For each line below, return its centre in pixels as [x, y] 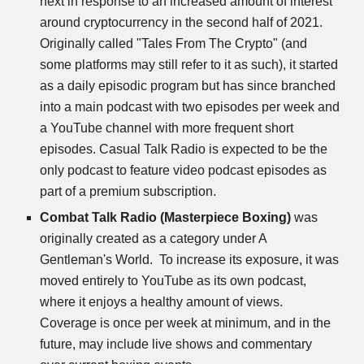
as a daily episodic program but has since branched [188, 86]
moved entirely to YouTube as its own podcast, [173, 281]
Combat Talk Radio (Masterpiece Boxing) [166, 217]
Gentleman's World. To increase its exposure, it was [190, 260]
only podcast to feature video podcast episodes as [184, 170]
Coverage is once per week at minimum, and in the [186, 323]
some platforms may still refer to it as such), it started [189, 65]
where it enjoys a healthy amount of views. [162, 302]
